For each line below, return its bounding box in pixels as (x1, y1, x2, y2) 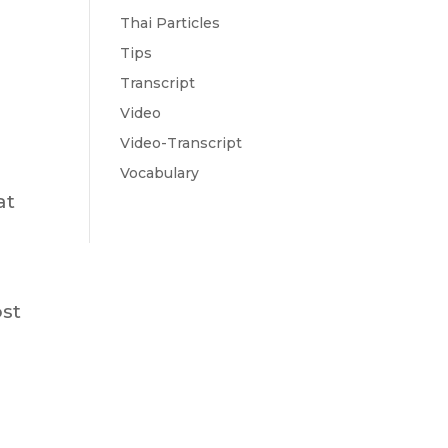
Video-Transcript (120, 134, 243, 153)
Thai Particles (120, 14, 221, 33)
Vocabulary (120, 164, 200, 183)
